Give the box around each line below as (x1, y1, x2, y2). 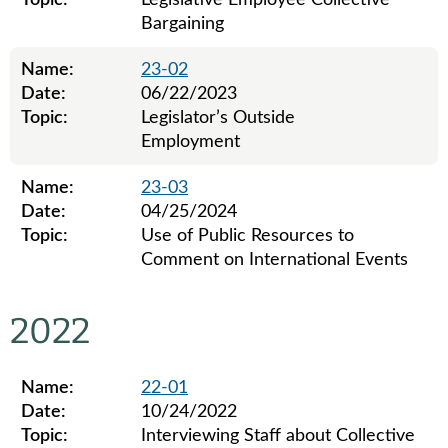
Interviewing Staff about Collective (141, 427, 415, 445)
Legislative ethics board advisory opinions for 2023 (9, 285, 409, 303)
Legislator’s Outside (141, 109, 295, 127)
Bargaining (141, 15, 224, 33)
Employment (141, 133, 240, 151)
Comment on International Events (141, 251, 408, 269)
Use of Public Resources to (141, 227, 354, 245)
